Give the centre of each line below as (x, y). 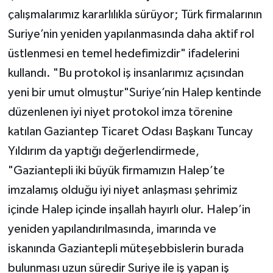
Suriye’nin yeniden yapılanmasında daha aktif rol (131, 34)
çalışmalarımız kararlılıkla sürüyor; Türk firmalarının (135, 14)
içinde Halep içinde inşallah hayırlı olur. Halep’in (129, 209)
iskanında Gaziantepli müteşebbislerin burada (126, 248)
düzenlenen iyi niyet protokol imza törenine (120, 112)
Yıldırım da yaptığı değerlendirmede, (103, 151)
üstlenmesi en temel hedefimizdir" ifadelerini (123, 53)
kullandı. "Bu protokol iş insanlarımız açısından (126, 73)
